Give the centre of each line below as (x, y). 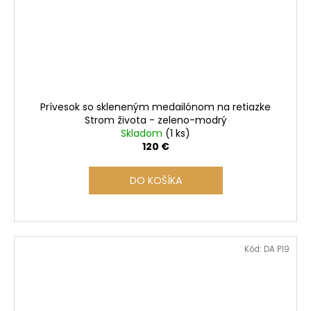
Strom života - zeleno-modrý (155, 120)
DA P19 (277, 250)
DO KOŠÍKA (155, 181)
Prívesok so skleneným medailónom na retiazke (155, 107)
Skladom (143, 134)
